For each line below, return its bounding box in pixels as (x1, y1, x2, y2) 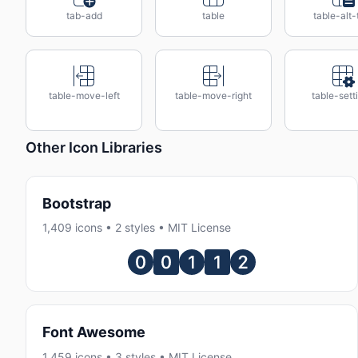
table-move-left (48, 89, 120, 101)
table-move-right (175, 89, 252, 101)
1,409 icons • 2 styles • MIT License (42, 221, 231, 235)
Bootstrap (42, 195, 111, 212)
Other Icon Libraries (26, 138, 162, 156)
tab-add (66, 10, 102, 22)
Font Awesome (42, 324, 145, 341)
